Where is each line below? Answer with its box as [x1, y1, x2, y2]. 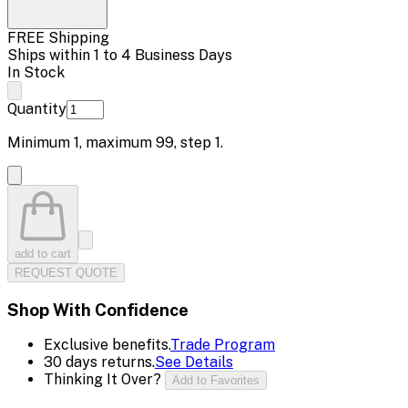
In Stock [7, 63, 65, 81]
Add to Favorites [172, 373, 260, 388]
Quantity [7, 99, 66, 117]
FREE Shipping [7, 28, 109, 46]
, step [174, 133, 215, 151]
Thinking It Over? [44, 371, 165, 389]
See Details [155, 353, 233, 372]
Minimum [7, 133, 74, 151]
